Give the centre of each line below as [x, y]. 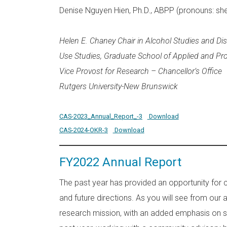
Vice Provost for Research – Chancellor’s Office [141, 71]
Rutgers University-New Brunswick [119, 86]
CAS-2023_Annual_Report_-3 [101, 116]
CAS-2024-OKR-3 [84, 130]
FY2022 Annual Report [120, 162]
